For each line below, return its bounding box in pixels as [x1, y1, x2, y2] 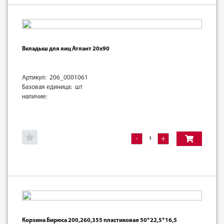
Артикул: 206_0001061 [22, 74, 88, 81]
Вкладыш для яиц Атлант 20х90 [22, 45, 109, 52]
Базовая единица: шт [22, 83, 82, 90]
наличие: [22, 93, 47, 100]
